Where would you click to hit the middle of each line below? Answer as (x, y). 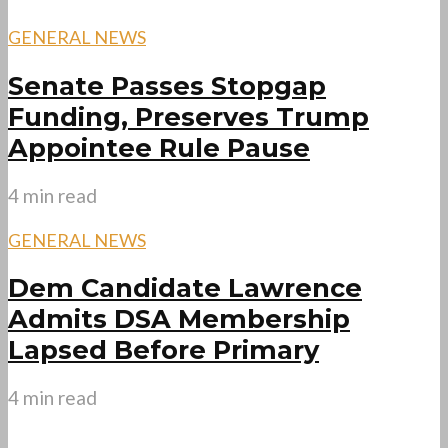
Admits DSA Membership (179, 319)
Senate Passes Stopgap (167, 85)
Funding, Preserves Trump (188, 116)
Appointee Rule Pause (159, 147)
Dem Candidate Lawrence (185, 288)
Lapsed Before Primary (163, 350)
